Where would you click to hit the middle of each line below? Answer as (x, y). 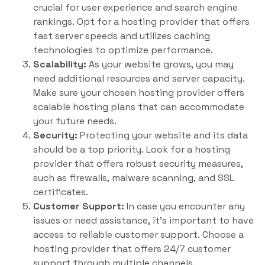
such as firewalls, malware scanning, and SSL (134, 178)
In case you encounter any (185, 206)
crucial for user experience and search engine (135, 7)
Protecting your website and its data (163, 135)
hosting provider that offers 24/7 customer (132, 249)
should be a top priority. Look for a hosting (132, 149)
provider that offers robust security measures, (138, 164)
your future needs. (75, 121)
